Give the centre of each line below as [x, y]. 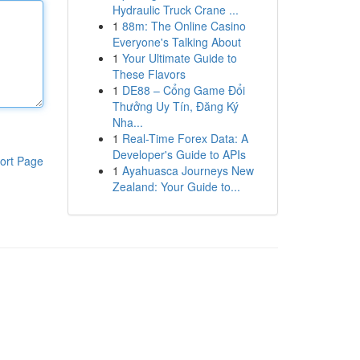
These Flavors [149, 74]
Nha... [127, 122]
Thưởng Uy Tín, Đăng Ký [175, 106]
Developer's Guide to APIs [179, 154]
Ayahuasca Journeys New [188, 170]
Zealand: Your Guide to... [176, 186]
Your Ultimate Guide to [179, 58]
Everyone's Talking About [176, 42]
